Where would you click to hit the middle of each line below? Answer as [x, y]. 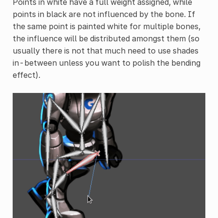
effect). [26, 75]
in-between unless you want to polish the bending [106, 63]
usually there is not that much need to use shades [105, 51]
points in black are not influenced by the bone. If [104, 14]
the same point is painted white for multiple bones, [106, 27]
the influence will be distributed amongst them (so [106, 39]
